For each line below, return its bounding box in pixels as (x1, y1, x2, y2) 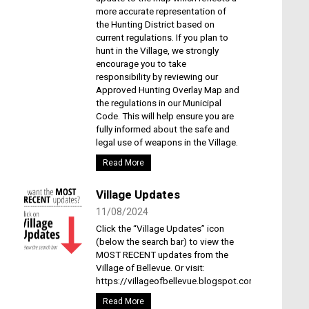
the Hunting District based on (95, 18, 215, 30)
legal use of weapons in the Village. (95, 136, 238, 148)
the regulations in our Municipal (95, 97, 221, 108)
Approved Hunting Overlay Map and (95, 83, 239, 95)
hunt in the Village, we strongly (95, 44, 219, 56)
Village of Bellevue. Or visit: (95, 261, 205, 273)
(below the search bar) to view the (95, 235, 234, 247)
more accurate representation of (95, 5, 226, 17)
